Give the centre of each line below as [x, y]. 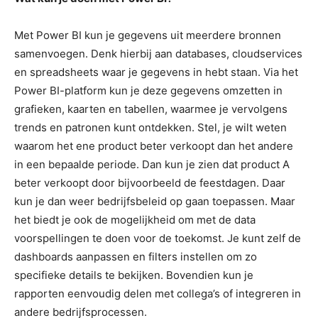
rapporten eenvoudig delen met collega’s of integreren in [158, 293]
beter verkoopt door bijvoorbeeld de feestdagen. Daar [150, 182]
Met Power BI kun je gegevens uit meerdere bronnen [148, 35]
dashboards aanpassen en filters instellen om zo [136, 256]
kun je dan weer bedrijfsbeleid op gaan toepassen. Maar [155, 201]
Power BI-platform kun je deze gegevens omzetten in [148, 90]
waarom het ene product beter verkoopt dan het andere [154, 146]
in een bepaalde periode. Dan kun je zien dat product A [152, 164]
